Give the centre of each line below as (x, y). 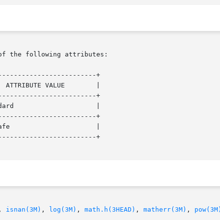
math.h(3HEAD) (110, 210)
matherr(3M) (165, 210)
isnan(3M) (24, 210)
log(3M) (63, 210)
